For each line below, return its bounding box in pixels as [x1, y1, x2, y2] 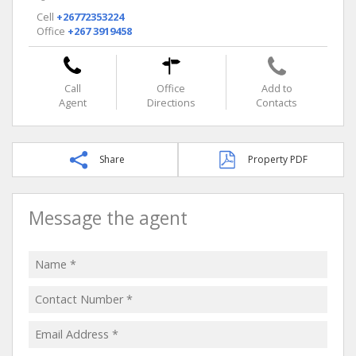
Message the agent [29, 205, 188, 230]
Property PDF [248, 152, 308, 166]
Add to [261, 80, 292, 95]
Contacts [256, 95, 298, 110]
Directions [146, 95, 195, 110]
